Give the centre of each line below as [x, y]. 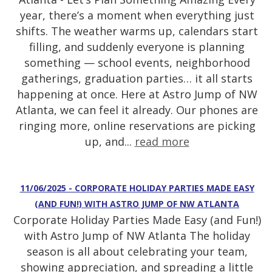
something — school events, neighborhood [137, 63]
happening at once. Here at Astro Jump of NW [137, 94]
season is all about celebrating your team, [137, 252]
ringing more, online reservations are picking [137, 126]
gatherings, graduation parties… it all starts [137, 79]
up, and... [110, 142]
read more [162, 142]
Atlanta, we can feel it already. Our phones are [137, 110]
